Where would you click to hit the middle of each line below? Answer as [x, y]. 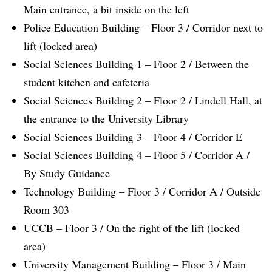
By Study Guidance [67, 173]
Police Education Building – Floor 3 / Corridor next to [143, 28]
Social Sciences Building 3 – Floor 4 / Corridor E [133, 137]
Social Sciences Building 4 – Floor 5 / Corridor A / [137, 155]
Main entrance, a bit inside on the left [107, 9]
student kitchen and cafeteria [87, 82]
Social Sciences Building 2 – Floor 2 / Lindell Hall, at [143, 100]
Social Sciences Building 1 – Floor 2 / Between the [136, 64]
